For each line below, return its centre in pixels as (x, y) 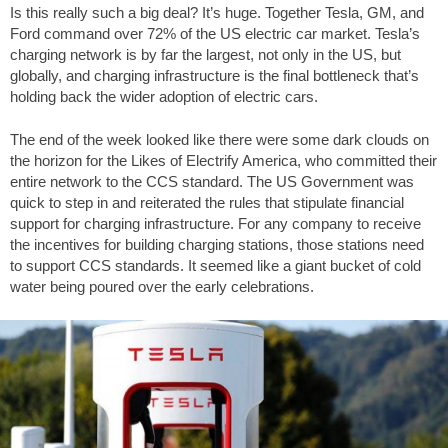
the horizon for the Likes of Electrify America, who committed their (223, 161)
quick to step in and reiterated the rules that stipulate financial (207, 203)
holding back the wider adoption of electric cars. (164, 96)
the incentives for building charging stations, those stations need (217, 245)
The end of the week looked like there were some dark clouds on (219, 140)
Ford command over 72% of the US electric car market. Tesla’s (215, 33)
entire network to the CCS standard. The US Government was (212, 182)
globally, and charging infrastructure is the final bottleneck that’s (214, 75)
